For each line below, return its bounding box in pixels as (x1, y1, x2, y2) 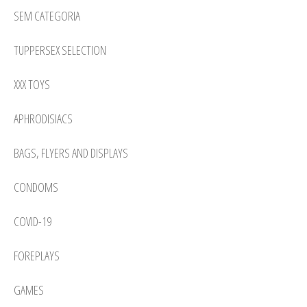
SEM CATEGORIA (14, 7, 80, 24)
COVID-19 (14, 212, 51, 230)
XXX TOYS (14, 75, 50, 93)
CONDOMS (14, 178, 58, 195)
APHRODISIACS (14, 110, 73, 127)
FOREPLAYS (14, 247, 60, 264)
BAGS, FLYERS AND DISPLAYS (14, 144, 128, 161)
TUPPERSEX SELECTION (14, 41, 106, 58)
